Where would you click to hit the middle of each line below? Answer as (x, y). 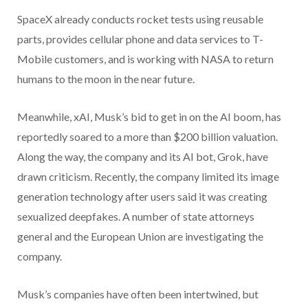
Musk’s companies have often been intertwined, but (138, 294)
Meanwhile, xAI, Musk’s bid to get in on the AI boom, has (149, 117)
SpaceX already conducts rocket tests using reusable (140, 19)
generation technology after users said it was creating (142, 197)
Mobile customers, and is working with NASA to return (145, 59)
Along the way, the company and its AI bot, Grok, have (143, 157)
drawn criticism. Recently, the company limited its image (148, 177)
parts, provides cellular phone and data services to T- (140, 39)
